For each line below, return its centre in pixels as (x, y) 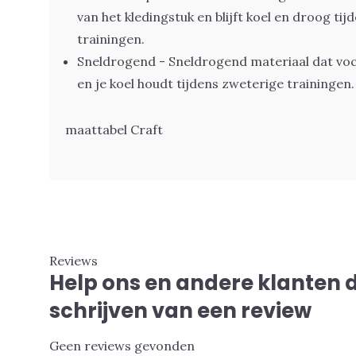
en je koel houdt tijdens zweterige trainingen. (216, 83)
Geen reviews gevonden (122, 346)
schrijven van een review (180, 311)
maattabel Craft (114, 130)
